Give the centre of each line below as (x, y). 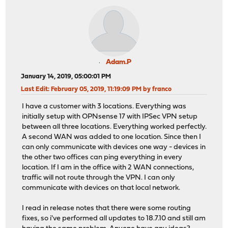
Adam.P (119, 62)
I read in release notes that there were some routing (107, 209)
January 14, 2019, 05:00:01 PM (66, 76)
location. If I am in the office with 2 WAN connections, (108, 168)
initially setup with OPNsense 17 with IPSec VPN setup (110, 117)
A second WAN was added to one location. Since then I (112, 137)
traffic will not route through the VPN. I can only (99, 178)
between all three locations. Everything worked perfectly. (115, 127)
